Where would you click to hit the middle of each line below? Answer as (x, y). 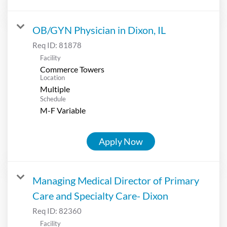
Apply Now (121, 141)
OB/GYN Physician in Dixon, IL (99, 30)
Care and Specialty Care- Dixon (100, 195)
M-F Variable (63, 110)
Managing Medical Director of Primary (116, 180)
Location (52, 77)
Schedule (53, 99)
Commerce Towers (72, 69)
